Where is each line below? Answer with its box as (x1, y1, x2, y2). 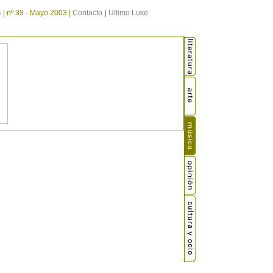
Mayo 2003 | (30, 9, 73, 17)
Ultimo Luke (108, 9, 148, 17)
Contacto (73, 9, 102, 17)
